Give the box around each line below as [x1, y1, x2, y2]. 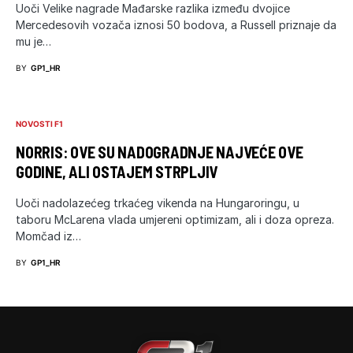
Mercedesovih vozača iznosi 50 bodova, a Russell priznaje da [16, 17, 336, 32]
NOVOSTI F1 [16, 118, 63, 128]
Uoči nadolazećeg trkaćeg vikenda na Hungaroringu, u [16, 195, 299, 210]
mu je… [16, 34, 51, 48]
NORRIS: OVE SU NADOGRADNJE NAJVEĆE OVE [16, 142, 303, 162]
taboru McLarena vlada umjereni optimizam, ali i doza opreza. [16, 212, 334, 226]
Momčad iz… [16, 229, 81, 243]
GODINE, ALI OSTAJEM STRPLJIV [16, 162, 217, 181]
